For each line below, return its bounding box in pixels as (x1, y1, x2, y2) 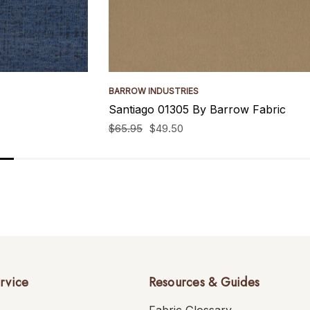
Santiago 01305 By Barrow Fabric (109, 102, 286, 116)
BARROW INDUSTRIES (109, 86, 199, 96)
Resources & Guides (148, 273, 260, 291)
